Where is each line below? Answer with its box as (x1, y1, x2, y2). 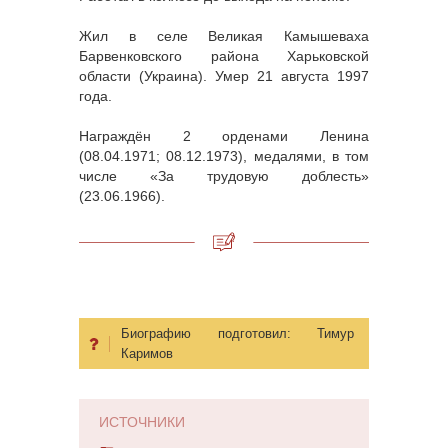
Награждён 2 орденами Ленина (79, 128, 369, 145)
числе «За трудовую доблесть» (79, 168, 369, 185)
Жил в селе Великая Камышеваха (79, 28, 369, 45)
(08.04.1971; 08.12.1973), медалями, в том (79, 148, 369, 165)
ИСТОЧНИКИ (99, 414, 185, 431)
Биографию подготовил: (121, 326, 317, 342)
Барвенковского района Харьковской (79, 48, 369, 65)
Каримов (121, 346, 173, 362)
